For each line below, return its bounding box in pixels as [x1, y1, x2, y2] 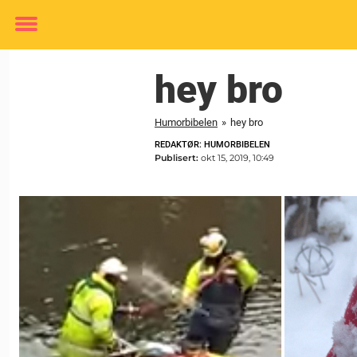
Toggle [15, 27, 58, 44]
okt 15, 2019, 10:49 [201, 152, 274, 163]
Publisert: [155, 152, 201, 163]
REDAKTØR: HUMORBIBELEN [155, 139, 270, 150]
